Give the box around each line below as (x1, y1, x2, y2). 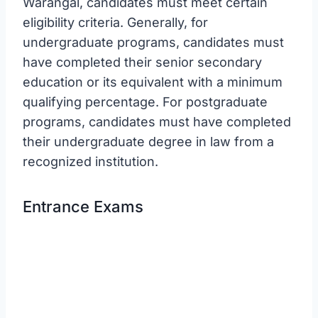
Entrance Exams (23, 197, 143, 216)
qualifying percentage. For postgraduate (23, 94, 268, 109)
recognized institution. (23, 153, 158, 169)
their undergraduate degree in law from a (23, 133, 274, 149)
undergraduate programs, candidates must (23, 34, 284, 50)
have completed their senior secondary (23, 54, 262, 70)
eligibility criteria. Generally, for (23, 14, 208, 30)
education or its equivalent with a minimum (23, 74, 283, 89)
